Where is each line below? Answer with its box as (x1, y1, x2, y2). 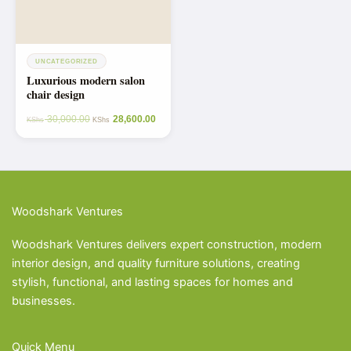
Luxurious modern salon (27, 72, 145, 89)
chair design (27, 86, 85, 103)
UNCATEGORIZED (35, 57, 98, 66)
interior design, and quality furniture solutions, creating (12, 255, 300, 270)
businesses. (12, 293, 75, 308)
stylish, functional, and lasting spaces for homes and (12, 274, 293, 289)
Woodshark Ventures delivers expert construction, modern (12, 237, 322, 251)
